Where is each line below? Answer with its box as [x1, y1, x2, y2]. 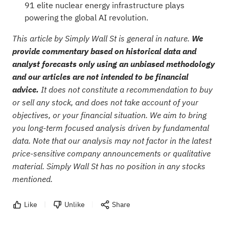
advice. [12, 84, 39, 95]
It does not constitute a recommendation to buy [38, 84, 213, 95]
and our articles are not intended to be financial [12, 71, 189, 82]
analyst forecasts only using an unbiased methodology [12, 58, 215, 69]
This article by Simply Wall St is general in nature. [12, 33, 192, 43]
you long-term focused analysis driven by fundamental [12, 122, 209, 133]
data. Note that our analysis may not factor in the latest [12, 135, 212, 146]
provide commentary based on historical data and [12, 45, 196, 56]
